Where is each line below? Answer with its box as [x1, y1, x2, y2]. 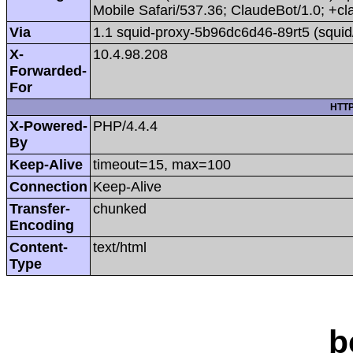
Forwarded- [9, 62, 87, 79]
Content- [9, 239, 68, 255]
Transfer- [9, 200, 70, 217]
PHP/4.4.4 [93, 117, 158, 134]
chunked [93, 200, 147, 217]
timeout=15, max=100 [93, 156, 231, 173]
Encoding [9, 217, 74, 233]
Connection [9, 178, 87, 195]
